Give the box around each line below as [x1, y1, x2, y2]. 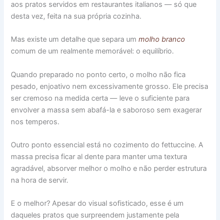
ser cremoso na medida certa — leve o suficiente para [11, 93, 190, 103]
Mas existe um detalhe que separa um [11, 35, 139, 44]
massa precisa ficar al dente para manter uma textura [11, 152, 188, 161]
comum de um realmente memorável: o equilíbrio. [11, 47, 174, 56]
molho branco [138, 35, 186, 44]
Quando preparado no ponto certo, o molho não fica [11, 70, 186, 79]
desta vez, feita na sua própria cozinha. [11, 11, 142, 21]
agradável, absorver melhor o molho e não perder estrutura [11, 164, 207, 173]
